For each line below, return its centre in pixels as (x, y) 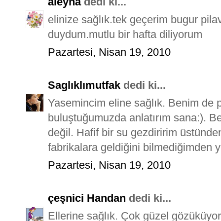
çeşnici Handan (87, 198)
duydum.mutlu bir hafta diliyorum (125, 34)
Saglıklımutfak (84, 85)
